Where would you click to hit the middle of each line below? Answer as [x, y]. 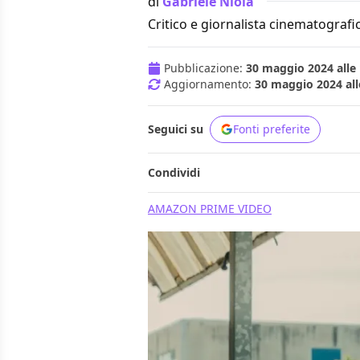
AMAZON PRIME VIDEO [210, 209]
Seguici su [176, 129]
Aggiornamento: [209, 84]
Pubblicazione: [205, 68]
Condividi [174, 173]
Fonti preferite [272, 129]
